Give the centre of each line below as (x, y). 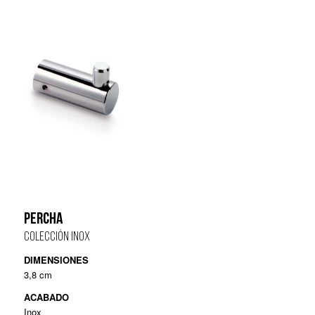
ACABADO (46, 297)
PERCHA (43, 220)
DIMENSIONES (56, 260)
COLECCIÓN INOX (57, 238)
